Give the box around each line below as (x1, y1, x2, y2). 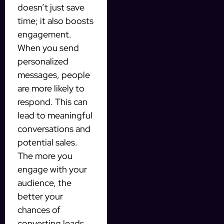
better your (17, 190, 63, 202)
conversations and (17, 122, 90, 134)
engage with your (17, 163, 87, 175)
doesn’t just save (17, 1, 84, 13)
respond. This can (17, 95, 87, 107)
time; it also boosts (17, 14, 93, 26)
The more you (17, 149, 72, 161)
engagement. (17, 28, 71, 40)
